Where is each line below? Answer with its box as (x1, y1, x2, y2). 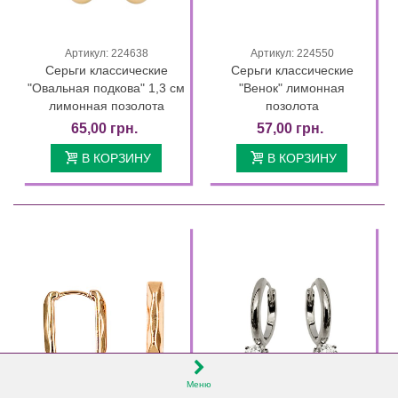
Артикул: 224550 (250, 47, 334, 60)
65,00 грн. (71, 121, 138, 137)
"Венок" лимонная (239, 81, 345, 96)
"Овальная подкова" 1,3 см (28, 81, 185, 96)
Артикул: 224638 (64, 47, 148, 60)
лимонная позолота (48, 99, 164, 114)
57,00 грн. (257, 121, 323, 137)
